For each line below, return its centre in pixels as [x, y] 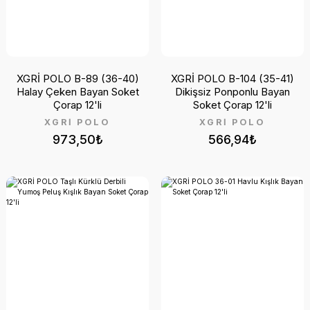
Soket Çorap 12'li [232, 105]
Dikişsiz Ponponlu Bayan [232, 92]
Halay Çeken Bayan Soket [77, 92]
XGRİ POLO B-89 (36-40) [77, 79]
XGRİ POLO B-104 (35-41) [232, 79]
